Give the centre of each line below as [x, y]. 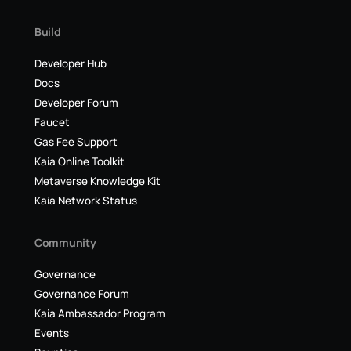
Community [65, 242]
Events [52, 333]
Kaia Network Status [86, 201]
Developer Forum [76, 103]
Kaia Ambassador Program [100, 313]
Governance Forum [82, 294]
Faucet [52, 122]
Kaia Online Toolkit [80, 161]
